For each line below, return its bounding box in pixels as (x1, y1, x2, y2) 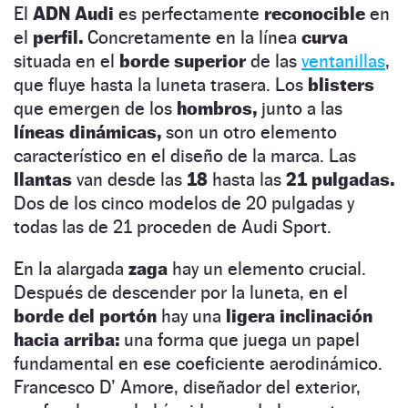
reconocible (264, 2, 370, 25)
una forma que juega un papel (124, 328, 360, 351)
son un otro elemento (161, 120, 337, 143)
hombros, (177, 97, 257, 119)
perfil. (33, 25, 83, 48)
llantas (14, 168, 76, 190)
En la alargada (14, 257, 128, 280)
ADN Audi (33, 2, 114, 25)
